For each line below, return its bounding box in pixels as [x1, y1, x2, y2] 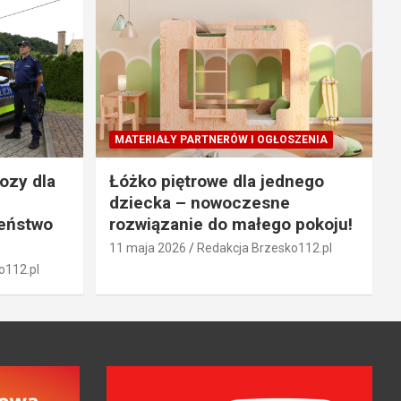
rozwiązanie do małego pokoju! [108, 214, 353, 235]
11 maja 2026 [108, 241, 186, 256]
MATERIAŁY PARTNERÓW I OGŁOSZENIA [114, 133, 328, 147]
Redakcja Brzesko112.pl [196, 241, 332, 256]
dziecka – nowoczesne [108, 192, 290, 214]
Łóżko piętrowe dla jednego [108, 171, 324, 192]
